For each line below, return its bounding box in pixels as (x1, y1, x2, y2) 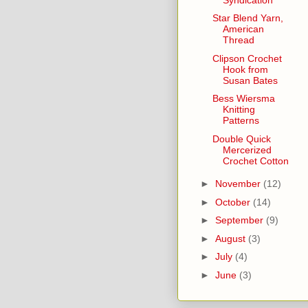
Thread (222, 34, 254, 46)
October (214, 196, 253, 208)
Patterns (222, 115, 259, 126)
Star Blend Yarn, (212, 12, 283, 24)
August (214, 232, 248, 244)
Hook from (222, 63, 268, 75)
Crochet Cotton (222, 155, 289, 166)
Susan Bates (222, 74, 278, 86)
